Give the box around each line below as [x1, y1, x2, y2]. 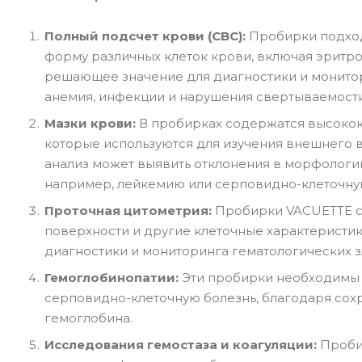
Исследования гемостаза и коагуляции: [44, 336, 320, 352]
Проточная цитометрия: [44, 202, 212, 218]
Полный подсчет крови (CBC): [44, 27, 246, 44]
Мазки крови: [44, 115, 136, 131]
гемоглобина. [44, 309, 133, 326]
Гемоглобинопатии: [44, 269, 179, 285]
